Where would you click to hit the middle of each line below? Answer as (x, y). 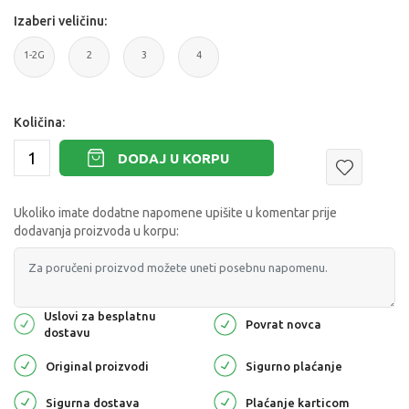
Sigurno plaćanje (294, 366)
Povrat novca (283, 324)
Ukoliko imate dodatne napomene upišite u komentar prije (175, 213)
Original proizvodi (97, 366)
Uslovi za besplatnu (100, 316)
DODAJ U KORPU (173, 158)
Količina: (39, 122)
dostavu (68, 332)
